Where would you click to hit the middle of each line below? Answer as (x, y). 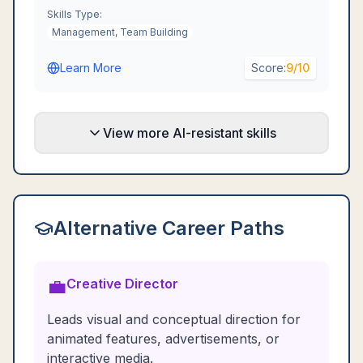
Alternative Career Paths (169, 228)
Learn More (91, 68)
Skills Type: (75, 14)
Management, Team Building (120, 32)
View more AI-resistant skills (190, 133)
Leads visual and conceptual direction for (174, 319)
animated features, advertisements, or (163, 339)
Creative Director (122, 284)
